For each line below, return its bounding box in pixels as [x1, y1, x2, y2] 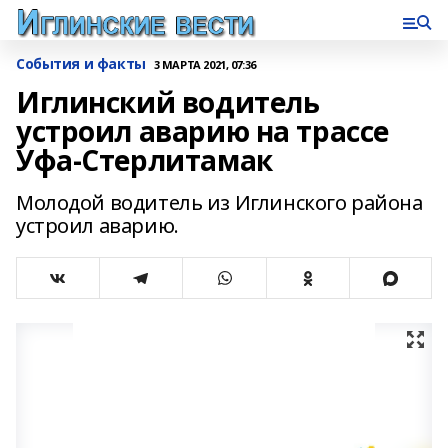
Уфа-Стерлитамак [16, 141, 273, 179]
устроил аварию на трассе [16, 112, 389, 150]
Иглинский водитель [16, 83, 320, 121]
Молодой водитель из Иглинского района [16, 189, 423, 216]
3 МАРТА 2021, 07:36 [153, 56, 256, 72]
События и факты [16, 54, 146, 73]
